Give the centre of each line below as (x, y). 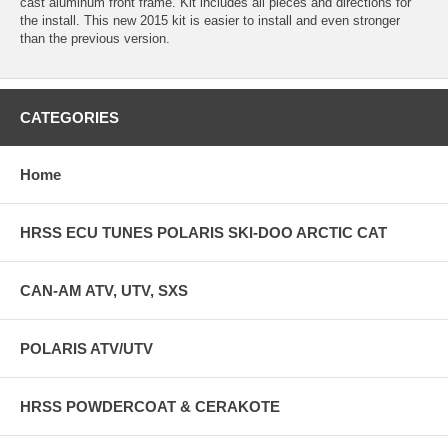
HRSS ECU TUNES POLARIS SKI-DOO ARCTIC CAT (203, 232)
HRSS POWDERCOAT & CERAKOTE (150, 406)
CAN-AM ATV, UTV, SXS (104, 290)
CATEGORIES (69, 117)
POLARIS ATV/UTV (86, 348)
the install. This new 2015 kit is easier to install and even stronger (210, 20)
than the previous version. (95, 38)
